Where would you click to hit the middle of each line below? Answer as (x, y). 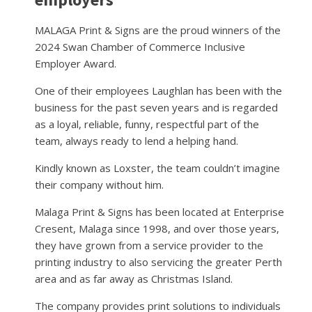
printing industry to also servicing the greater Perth (158, 262)
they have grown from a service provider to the (149, 245)
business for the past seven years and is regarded (156, 107)
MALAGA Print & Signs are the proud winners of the (158, 30)
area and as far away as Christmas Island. (134, 278)
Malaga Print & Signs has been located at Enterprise (159, 211)
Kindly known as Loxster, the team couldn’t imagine (157, 167)
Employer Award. (76, 63)
